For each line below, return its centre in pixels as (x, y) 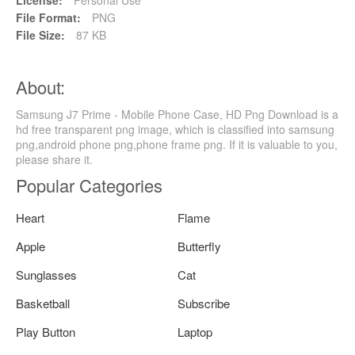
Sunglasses (46, 274)
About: (40, 86)
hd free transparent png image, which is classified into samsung (175, 129)
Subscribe (204, 303)
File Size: (40, 34)
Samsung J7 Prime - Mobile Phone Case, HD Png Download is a (177, 114)
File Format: (48, 17)
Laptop (195, 331)
